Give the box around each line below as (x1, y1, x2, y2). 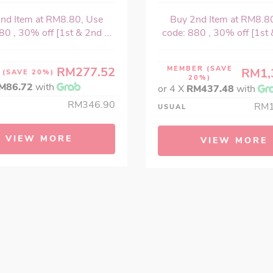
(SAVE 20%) (2, 68, 54, 77)
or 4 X (158, 82, 186, 96)
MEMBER (166, 64, 207, 74)
